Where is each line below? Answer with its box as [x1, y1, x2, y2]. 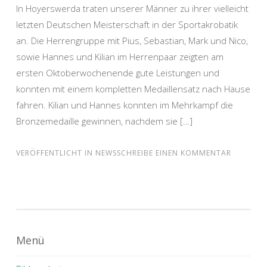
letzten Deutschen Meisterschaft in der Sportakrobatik [16, 18, 238, 30]
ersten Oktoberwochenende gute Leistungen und [16, 67, 219, 79]
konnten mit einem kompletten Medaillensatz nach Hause [16, 83, 250, 95]
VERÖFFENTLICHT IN [16, 148, 95, 158]
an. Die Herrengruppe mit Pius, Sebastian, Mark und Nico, [16, 35, 248, 46]
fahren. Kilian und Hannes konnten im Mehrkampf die [16, 99, 233, 111]
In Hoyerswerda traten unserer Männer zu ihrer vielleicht [16, 2, 249, 14]
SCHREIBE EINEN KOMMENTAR [117, 148, 231, 158]
